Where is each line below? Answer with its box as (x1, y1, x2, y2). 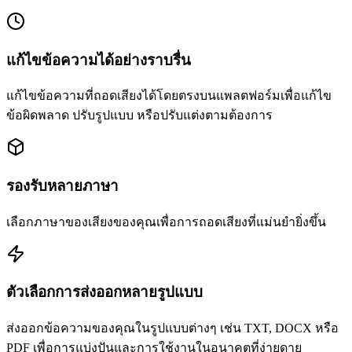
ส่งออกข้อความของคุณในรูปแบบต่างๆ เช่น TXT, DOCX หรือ (6, 321, 339, 335)
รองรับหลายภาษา (6, 177, 119, 194)
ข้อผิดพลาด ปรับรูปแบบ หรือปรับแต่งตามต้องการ (6, 108, 273, 123)
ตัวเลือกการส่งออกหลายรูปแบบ (6, 284, 203, 301)
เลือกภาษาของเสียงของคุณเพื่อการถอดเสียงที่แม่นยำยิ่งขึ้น (6, 214, 326, 229)
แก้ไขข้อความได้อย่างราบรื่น (6, 51, 191, 68)
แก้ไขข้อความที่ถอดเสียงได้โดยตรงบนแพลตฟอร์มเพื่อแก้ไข (6, 89, 332, 103)
